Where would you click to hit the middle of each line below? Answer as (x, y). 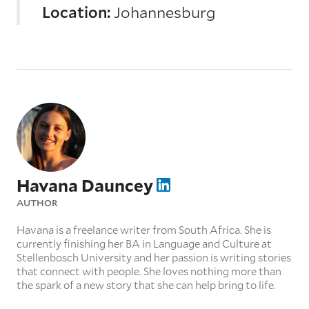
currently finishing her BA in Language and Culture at (144, 243)
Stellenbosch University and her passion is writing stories (154, 257)
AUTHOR (37, 202)
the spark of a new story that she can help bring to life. (146, 285)
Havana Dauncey (87, 185)
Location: (76, 12)
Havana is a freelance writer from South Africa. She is (144, 229)
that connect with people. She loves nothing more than (149, 271)
